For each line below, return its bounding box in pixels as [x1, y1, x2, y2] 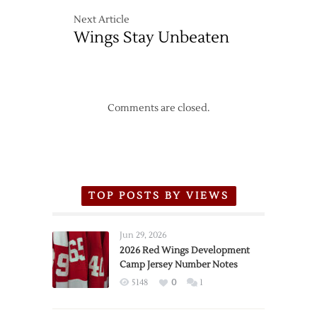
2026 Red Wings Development [120, 245, 250, 256]
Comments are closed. [108, 102, 209, 115]
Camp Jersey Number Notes [120, 259, 238, 270]
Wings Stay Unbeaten [74, 28, 229, 47]
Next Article [74, 13, 129, 26]
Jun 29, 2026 [120, 230, 167, 241]
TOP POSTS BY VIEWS [88, 190, 229, 202]
